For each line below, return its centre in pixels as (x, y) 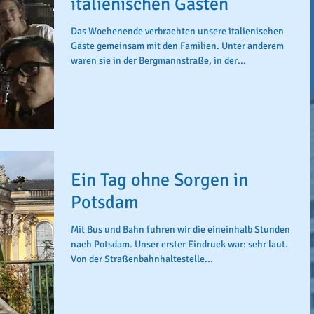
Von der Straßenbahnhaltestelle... (142, 259)
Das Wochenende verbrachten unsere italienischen (177, 31)
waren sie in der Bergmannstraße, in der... (158, 61)
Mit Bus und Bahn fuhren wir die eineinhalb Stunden (180, 229)
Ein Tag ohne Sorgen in (159, 180)
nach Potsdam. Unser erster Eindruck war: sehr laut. (179, 244)
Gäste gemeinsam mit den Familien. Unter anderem (177, 46)
